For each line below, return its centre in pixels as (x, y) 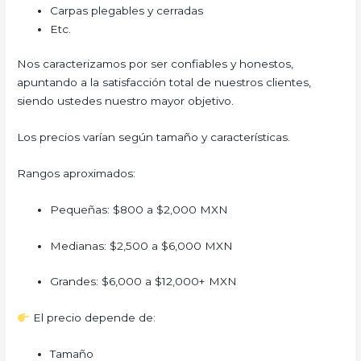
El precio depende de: (92, 318)
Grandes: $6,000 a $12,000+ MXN (144, 282)
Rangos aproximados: (77, 173)
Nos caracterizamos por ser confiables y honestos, (156, 64)
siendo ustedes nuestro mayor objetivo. (126, 101)
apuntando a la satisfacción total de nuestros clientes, (164, 83)
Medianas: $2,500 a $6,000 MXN (142, 245)
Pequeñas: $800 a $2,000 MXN (139, 209)
